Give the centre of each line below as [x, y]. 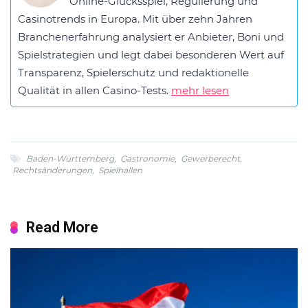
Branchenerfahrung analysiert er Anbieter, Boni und [151, 37]
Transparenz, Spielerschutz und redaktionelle [133, 73]
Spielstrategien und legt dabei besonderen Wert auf [151, 55]
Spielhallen [120, 170]
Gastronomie [147, 158]
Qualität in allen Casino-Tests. [95, 90]
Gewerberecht [210, 158]
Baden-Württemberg [70, 158]
